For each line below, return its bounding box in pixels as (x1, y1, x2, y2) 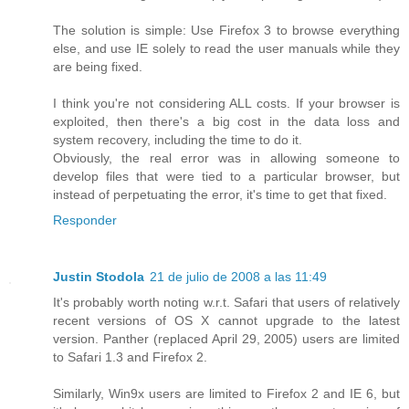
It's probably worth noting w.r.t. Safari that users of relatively (53, 295, 400, 310)
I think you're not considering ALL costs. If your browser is (53, 96, 400, 111)
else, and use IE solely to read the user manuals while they (53, 41, 400, 57)
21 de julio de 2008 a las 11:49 (150, 269, 327, 285)
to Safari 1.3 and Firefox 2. (53, 350, 207, 365)
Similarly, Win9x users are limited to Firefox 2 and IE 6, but (53, 386, 400, 402)
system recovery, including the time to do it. (53, 132, 302, 148)
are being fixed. (53, 59, 142, 75)
